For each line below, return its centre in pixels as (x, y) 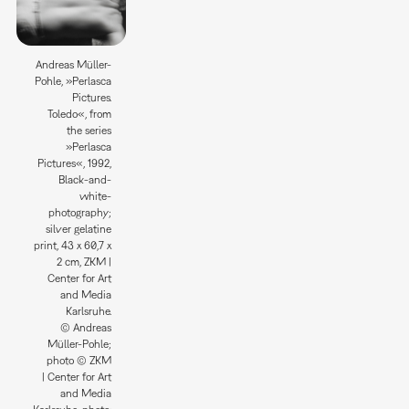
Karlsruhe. (88, 312)
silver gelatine (78, 230)
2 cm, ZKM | (84, 262)
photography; (79, 213)
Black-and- (84, 180)
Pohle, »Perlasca (73, 82)
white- (95, 197)
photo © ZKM (79, 361)
